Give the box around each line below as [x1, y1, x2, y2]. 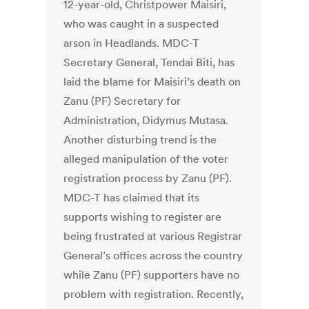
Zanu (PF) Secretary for [63, 94, 181, 108]
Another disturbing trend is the [63, 132, 217, 147]
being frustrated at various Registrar [63, 229, 243, 243]
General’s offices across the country [63, 248, 243, 263]
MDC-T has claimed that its [63, 190, 200, 205]
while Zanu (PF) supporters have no [63, 268, 240, 282]
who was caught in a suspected [63, 17, 219, 31]
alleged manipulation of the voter [63, 152, 229, 166]
